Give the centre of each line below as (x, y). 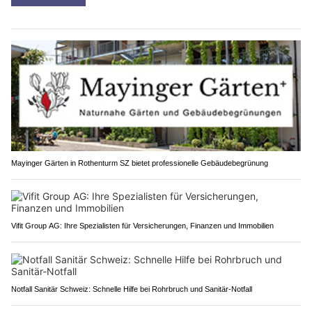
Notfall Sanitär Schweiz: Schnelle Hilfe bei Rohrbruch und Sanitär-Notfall (132, 289)
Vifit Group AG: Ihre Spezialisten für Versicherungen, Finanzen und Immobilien (142, 226)
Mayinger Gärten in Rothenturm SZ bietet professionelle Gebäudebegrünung (140, 163)
